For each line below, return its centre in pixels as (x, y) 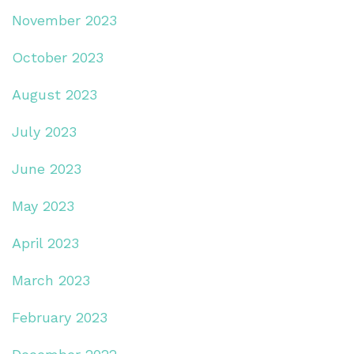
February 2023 (60, 317)
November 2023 (64, 20)
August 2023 (55, 94)
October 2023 (58, 57)
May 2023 (43, 205)
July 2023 (44, 131)
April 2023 (45, 243)
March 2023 (51, 280)
